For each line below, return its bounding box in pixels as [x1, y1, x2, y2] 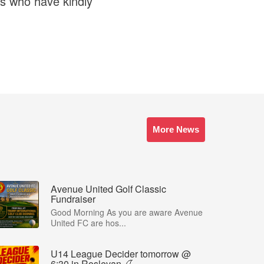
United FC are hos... [51, 217, 126, 229]
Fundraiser [51, 192, 95, 206]
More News [153, 124, 199, 135]
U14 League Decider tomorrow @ [51, 247, 191, 261]
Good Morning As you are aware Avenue [51, 206, 203, 219]
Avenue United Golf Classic [51, 182, 166, 196]
